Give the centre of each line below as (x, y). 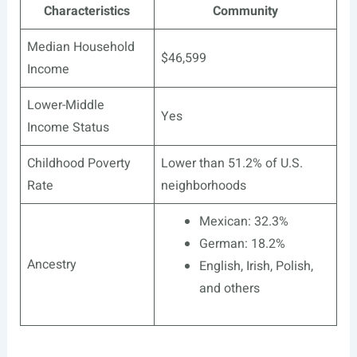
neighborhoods (203, 186)
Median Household (80, 47)
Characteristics (87, 12)
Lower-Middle (65, 106)
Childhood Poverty (78, 164)
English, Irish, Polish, (256, 267)
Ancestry (51, 265)
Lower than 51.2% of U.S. (231, 164)
